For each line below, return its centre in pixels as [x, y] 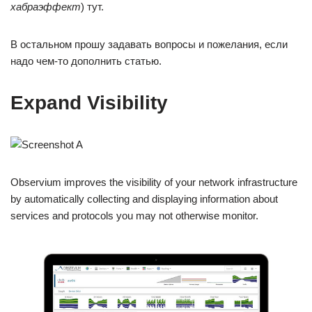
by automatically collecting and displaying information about [144, 199]
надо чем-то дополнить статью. [86, 61]
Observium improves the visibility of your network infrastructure [154, 182]
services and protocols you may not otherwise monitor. [134, 216]
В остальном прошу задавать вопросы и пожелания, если [149, 45]
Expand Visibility [89, 103]
